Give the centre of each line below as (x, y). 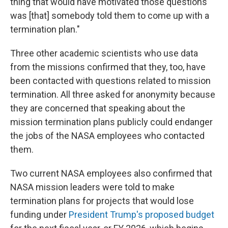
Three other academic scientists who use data (104, 53)
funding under (39, 215)
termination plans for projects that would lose (102, 201)
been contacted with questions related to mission (110, 81)
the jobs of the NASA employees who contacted (107, 136)
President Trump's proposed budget (141, 215)
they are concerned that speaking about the (98, 108)
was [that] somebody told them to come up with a (110, 16)
